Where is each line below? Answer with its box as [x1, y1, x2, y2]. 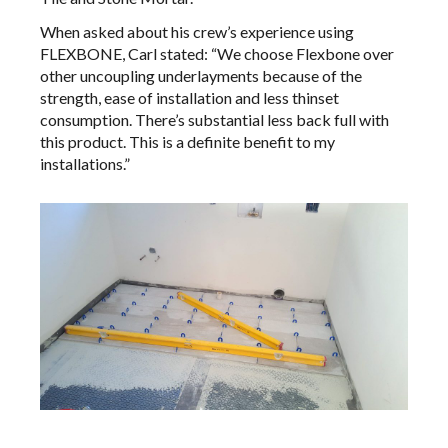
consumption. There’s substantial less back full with [40, 110, 389, 130]
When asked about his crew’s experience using [40, 22, 354, 42]
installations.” [40, 154, 130, 174]
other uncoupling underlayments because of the [40, 66, 362, 86]
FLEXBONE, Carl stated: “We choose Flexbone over [40, 44, 394, 64]
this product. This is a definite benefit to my [40, 132, 335, 152]
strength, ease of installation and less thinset [40, 88, 339, 108]
